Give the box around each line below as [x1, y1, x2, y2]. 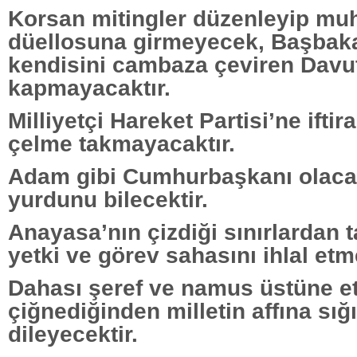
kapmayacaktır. [8, 74, 171, 100]
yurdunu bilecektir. [8, 186, 208, 212]
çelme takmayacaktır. [8, 130, 235, 156]
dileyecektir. [8, 320, 138, 347]
